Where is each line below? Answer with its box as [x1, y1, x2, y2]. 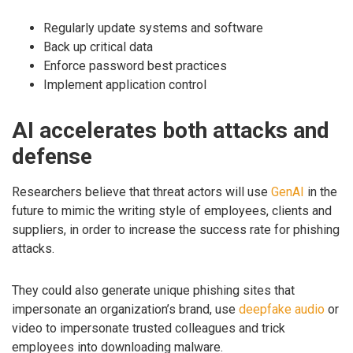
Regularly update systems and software [43, 20, 263, 36]
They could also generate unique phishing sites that [12, 283, 295, 299]
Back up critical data [43, 39, 153, 55]
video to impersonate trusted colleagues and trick [12, 321, 285, 336]
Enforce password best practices [43, 58, 227, 74]
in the [304, 184, 337, 200]
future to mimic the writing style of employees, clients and [12, 203, 332, 219]
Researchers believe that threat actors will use [12, 184, 271, 200]
